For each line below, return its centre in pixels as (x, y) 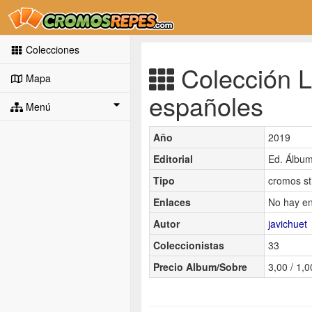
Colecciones (51, 49)
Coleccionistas (189, 245)
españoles (206, 105)
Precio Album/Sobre (200, 266)
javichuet (288, 223)
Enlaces (172, 202)
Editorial (173, 158)
